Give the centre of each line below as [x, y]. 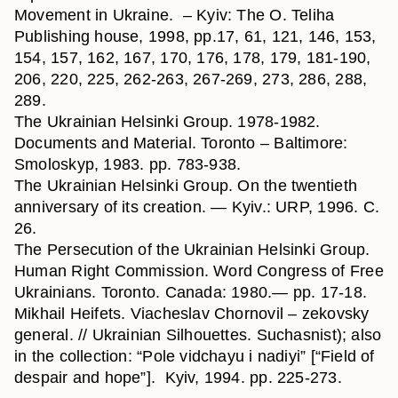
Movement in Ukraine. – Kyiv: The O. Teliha [175, 15]
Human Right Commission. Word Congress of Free [199, 271]
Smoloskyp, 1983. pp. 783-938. [128, 164]
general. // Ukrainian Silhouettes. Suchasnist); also [198, 335]
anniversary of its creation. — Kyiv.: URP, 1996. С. [197, 207]
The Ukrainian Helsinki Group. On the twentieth [186, 186]
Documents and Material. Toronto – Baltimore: [181, 143]
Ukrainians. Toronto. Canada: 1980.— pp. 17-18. [191, 292]
